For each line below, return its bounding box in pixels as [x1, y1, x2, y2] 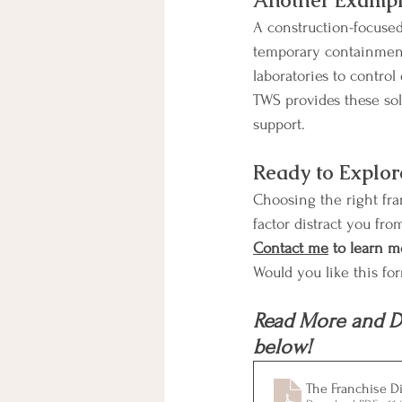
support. [253, 116, 305, 133]
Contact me [253, 240, 328, 257]
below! [253, 335, 311, 359]
